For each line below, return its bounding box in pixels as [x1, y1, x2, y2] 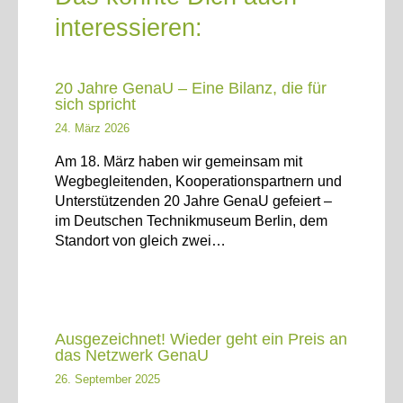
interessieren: [55, 13, 203, 41]
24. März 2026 [55, 121, 130, 135]
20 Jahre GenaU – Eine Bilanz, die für [55, 77, 327, 97]
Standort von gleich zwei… [55, 232, 227, 249]
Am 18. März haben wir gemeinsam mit [55, 153, 303, 170]
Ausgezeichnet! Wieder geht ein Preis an [55, 328, 348, 348]
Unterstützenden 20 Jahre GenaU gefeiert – [55, 193, 333, 210]
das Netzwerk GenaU [55, 345, 210, 364]
